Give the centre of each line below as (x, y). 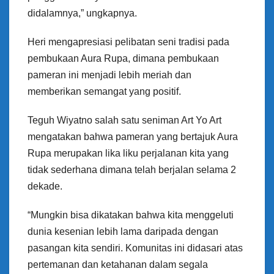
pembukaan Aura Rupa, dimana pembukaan (123, 59)
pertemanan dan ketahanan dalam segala (118, 265)
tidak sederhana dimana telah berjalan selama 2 (132, 170)
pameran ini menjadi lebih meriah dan (109, 75)
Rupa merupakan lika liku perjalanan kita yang (128, 154)
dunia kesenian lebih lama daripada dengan (123, 232)
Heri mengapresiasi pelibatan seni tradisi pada (128, 42)
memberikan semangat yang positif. (104, 92)
